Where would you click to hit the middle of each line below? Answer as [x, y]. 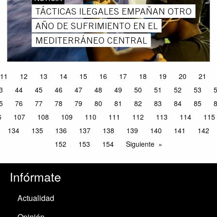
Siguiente [140, 144]
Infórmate [35, 177]
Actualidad [36, 198]
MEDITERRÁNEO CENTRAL [91, 40]
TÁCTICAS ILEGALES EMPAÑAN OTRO [113, 11]
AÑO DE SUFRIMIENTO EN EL [96, 25]
